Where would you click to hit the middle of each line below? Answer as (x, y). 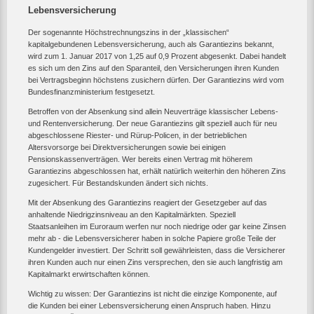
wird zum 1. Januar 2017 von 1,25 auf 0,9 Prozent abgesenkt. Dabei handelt (157, 56)
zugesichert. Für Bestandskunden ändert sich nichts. (118, 183)
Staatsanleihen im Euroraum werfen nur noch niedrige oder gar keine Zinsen (157, 226)
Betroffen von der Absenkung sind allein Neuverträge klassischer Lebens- (153, 111)
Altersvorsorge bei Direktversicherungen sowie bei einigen (127, 147)
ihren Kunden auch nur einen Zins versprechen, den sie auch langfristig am (155, 262)
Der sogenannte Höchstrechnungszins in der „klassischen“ (129, 32)
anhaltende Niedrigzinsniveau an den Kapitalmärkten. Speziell (132, 214)
